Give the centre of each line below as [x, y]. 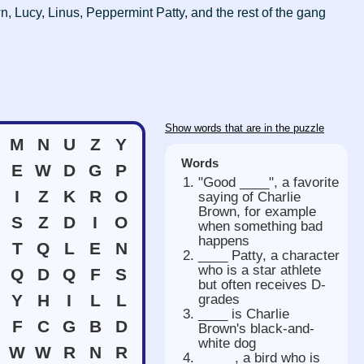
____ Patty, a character [269, 256]
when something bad [260, 226]
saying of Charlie [249, 197]
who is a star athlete [260, 270]
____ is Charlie [244, 314]
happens [224, 241]
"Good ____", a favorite [269, 182]
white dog [227, 343]
